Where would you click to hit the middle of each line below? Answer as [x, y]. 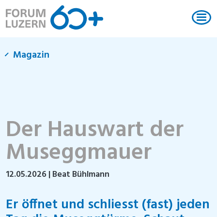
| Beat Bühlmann [79, 175]
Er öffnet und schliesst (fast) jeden [108, 205]
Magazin [31, 55]
